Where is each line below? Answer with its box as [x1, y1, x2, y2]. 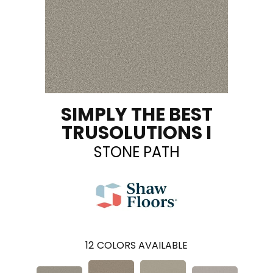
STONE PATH [93, 141, 180, 162]
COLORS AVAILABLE [97, 238, 188, 252]
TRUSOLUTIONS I [62, 119, 211, 146]
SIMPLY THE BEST [60, 101, 213, 127]
